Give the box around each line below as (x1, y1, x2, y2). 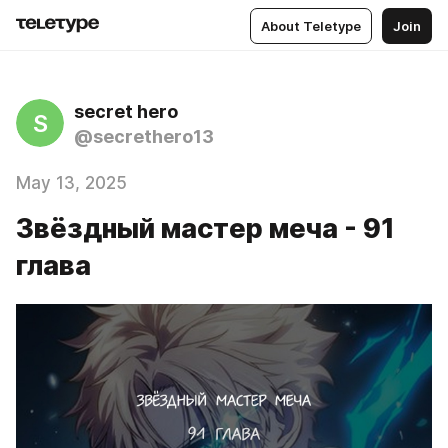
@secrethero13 (74, 126, 214, 147)
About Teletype (261, 17, 361, 34)
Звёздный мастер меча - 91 (16, 212, 395, 245)
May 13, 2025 (16, 173, 127, 193)
